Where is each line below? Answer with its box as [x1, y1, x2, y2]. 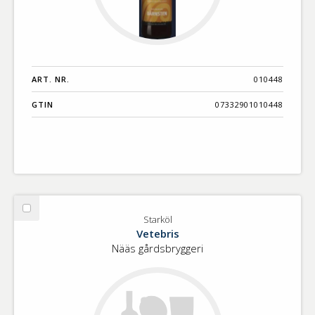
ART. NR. [32, 73, 70, 84]
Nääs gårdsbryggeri [112, 240, 203, 255]
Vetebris [136, 226, 179, 240]
